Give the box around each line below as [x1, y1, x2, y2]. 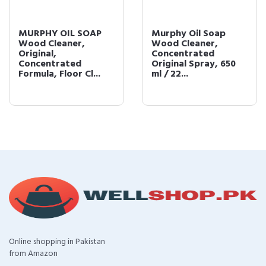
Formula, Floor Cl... [18, 66, 100, 82]
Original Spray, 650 [151, 56, 236, 72]
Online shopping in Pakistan [9, 235, 105, 249]
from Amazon [9, 247, 58, 261]
